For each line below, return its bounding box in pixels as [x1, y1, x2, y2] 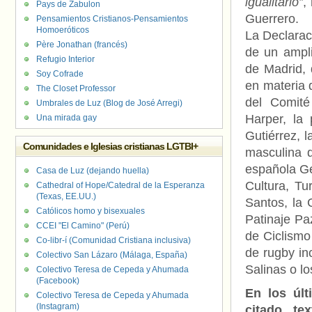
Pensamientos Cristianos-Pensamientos [36, 14, 188, 24]
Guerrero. [245, 12, 299, 26]
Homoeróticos [36, 25, 89, 35]
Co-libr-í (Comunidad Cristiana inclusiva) [36, 235, 191, 245]
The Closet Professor [36, 84, 116, 93]
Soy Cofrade [36, 69, 84, 79]
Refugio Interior [36, 54, 95, 64]
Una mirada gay [36, 113, 97, 123]
